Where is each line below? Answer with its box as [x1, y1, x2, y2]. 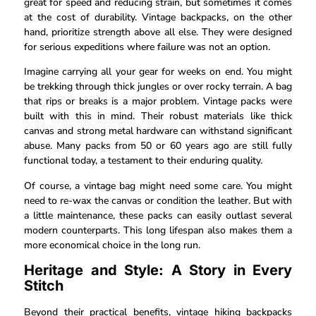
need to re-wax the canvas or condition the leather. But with [24, 193, 292, 207]
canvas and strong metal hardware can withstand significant [24, 124, 292, 138]
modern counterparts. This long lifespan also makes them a [24, 223, 292, 237]
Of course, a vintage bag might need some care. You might [24, 178, 292, 193]
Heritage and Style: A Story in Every [24, 261, 292, 279]
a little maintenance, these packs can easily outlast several [24, 208, 292, 222]
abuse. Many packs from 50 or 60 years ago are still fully [24, 139, 292, 153]
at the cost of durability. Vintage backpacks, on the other [24, 10, 292, 24]
